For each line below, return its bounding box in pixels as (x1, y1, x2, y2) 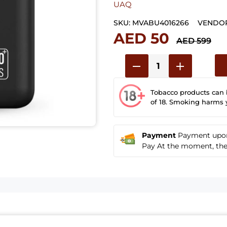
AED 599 (176, 35, 211, 46)
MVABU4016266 (132, 18, 189, 27)
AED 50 (113, 29, 169, 47)
